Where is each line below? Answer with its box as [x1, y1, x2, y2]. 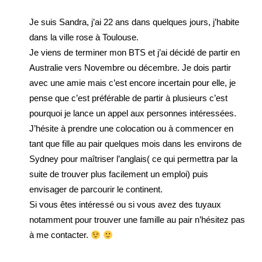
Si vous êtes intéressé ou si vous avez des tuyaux [29, 199, 221, 209]
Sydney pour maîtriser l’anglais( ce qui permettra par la [29, 154, 237, 164]
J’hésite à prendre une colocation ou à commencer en [29, 123, 233, 133]
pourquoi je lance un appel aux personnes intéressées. [29, 108, 236, 118]
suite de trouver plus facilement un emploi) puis [29, 169, 208, 179]
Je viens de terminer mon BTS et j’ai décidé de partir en [29, 47, 240, 57]
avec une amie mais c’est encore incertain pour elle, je [29, 78, 236, 88]
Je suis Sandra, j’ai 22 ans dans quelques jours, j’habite [29, 17, 239, 27]
